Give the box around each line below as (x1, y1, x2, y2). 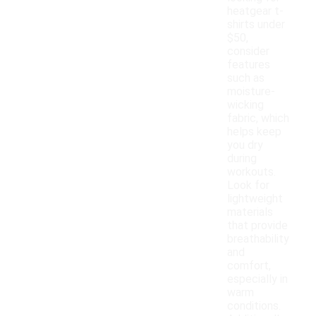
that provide (227, 219, 288, 233)
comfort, (227, 259, 271, 273)
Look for (227, 178, 269, 193)
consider (227, 44, 269, 59)
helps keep (227, 125, 281, 139)
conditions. (227, 299, 281, 313)
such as (227, 71, 265, 85)
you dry (227, 138, 263, 152)
